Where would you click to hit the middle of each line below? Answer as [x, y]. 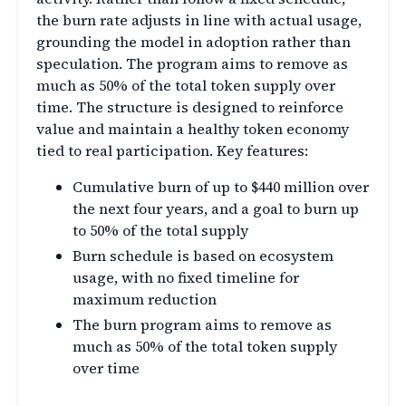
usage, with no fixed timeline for [186, 278]
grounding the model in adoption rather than [193, 42]
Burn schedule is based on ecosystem [203, 256]
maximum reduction [145, 300]
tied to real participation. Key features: [172, 151]
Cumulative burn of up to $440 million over [221, 187]
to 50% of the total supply [160, 231]
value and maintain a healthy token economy [193, 129]
